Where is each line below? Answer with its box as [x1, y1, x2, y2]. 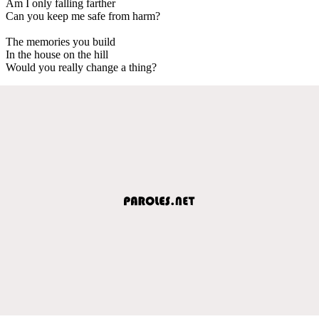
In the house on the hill [6, 48, 108, 61]
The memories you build [6, 35, 115, 48]
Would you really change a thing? [6, 61, 157, 73]
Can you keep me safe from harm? [6, 9, 160, 22]
